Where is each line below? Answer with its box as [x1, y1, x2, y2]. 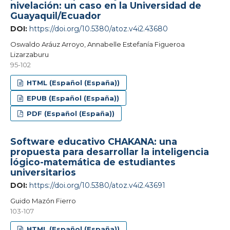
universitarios [10, 166, 76, 178]
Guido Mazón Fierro [10, 196, 76, 205]
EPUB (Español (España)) [25, 93, 120, 102]
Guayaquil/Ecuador [10, 10, 101, 21]
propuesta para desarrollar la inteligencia [10, 146, 209, 157]
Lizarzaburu [10, 50, 49, 59]
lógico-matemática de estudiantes [10, 156, 176, 167]
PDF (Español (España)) [25, 109, 115, 118]
